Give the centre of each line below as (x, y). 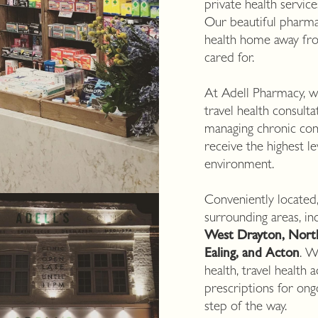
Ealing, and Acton (252, 254)
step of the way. (246, 308)
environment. (239, 166)
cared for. (229, 59)
